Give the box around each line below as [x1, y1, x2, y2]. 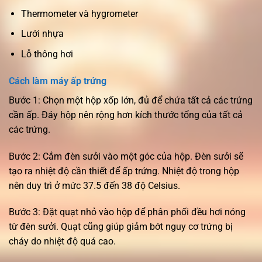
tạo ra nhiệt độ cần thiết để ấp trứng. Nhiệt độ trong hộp [9, 165, 239, 177]
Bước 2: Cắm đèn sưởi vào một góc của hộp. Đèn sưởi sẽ [9, 150, 243, 162]
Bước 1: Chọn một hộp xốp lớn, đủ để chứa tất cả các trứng [9, 94, 253, 106]
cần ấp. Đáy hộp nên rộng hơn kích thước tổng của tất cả [9, 109, 243, 120]
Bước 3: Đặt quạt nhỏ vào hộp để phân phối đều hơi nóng [9, 206, 246, 218]
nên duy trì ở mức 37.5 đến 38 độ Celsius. [9, 180, 180, 191]
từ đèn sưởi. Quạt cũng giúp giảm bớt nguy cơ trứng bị [9, 221, 233, 233]
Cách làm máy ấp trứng [9, 75, 106, 87]
